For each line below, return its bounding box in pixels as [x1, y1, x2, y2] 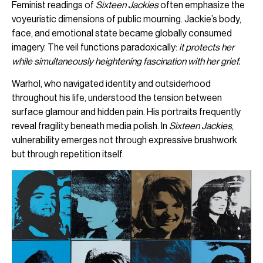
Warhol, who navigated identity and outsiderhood [12, 78, 211, 90]
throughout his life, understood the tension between [12, 92, 222, 104]
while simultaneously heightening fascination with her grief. [12, 55, 240, 67]
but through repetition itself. [12, 149, 124, 160]
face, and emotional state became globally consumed [12, 27, 232, 39]
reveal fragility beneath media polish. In [12, 120, 169, 132]
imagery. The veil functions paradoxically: [12, 41, 179, 53]
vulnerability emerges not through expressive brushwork [12, 134, 237, 146]
